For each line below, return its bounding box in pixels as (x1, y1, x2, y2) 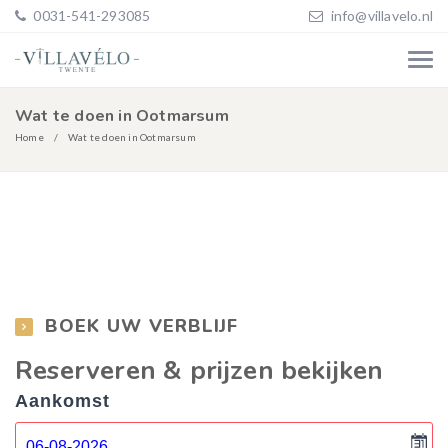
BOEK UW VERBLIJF (45, 314, 238, 338)
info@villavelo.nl (330, 7, 433, 24)
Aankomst (15, 391, 110, 411)
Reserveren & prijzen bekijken (15, 353, 384, 388)
